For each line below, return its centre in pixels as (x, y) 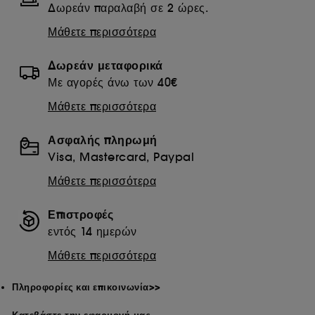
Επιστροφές (81, 214)
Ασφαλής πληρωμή (103, 140)
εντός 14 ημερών (92, 231)
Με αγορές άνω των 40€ (113, 82)
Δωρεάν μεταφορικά (105, 65)
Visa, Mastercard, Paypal (121, 157)
